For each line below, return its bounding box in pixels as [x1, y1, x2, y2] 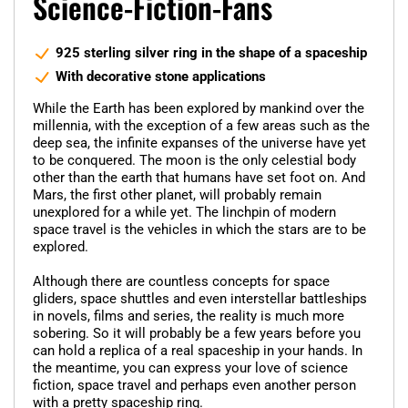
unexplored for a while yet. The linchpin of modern [33, 203, 336, 220]
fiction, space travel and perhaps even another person [33, 376, 356, 393]
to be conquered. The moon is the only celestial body [33, 151, 356, 168]
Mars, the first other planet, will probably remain [33, 186, 321, 203]
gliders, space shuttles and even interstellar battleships [33, 290, 367, 307]
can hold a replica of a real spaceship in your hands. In [33, 342, 362, 359]
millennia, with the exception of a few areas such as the [33, 117, 370, 134]
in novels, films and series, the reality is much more [33, 307, 344, 324]
